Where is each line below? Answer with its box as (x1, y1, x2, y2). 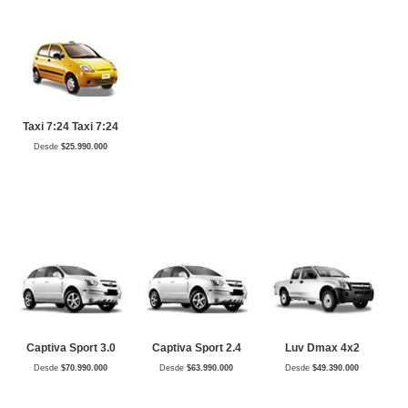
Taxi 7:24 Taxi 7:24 (23, 120, 118, 133)
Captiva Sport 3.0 (25, 342, 116, 354)
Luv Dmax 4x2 (284, 342, 360, 354)
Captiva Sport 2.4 (151, 342, 241, 354)
